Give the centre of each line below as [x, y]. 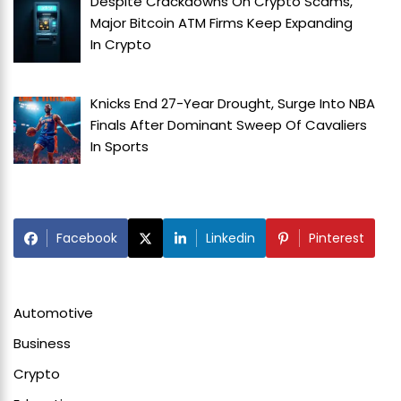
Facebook [87, 239]
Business [42, 344]
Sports [127, 146]
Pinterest [337, 239]
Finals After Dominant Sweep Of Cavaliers [229, 124]
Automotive [53, 313]
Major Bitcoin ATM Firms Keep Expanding [222, 23]
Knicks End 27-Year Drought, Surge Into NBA [233, 103]
